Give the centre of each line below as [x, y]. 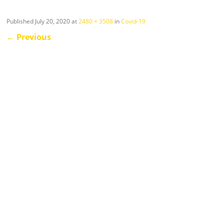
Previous [33, 37]
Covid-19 [133, 21]
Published [21, 21]
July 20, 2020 [53, 21]
